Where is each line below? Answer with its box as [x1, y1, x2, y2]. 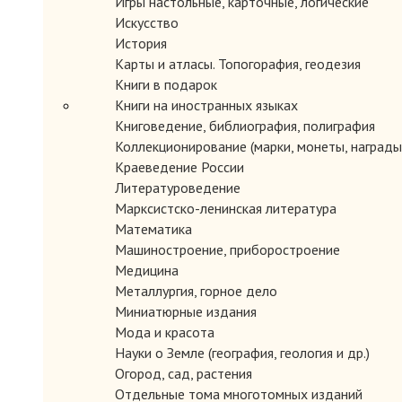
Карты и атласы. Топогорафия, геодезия [115, 55, 361, 73]
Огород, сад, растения [115, 364, 252, 382]
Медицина [115, 261, 179, 279]
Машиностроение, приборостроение [115, 240, 340, 258]
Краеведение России [115, 158, 244, 176]
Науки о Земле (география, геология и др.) [115, 344, 370, 362]
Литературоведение [115, 179, 240, 197]
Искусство [115, 13, 179, 31]
